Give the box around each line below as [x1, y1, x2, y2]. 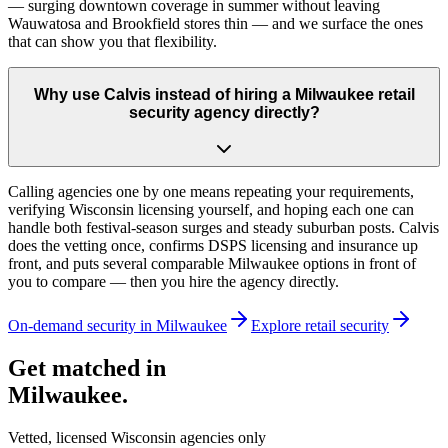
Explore [251, 317, 305, 335]
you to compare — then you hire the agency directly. [8, 273, 339, 291]
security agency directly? [128, 103, 320, 121]
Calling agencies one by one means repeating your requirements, [8, 183, 414, 201]
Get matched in [8, 355, 166, 382]
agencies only [176, 428, 266, 446]
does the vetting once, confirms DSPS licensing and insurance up [8, 237, 418, 255]
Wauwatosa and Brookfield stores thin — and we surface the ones [8, 14, 423, 32]
